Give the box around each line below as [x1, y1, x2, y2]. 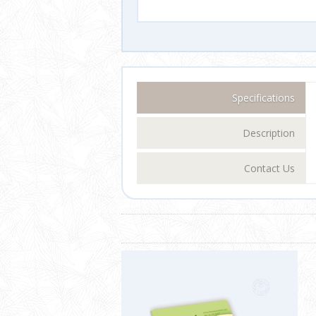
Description [243, 126, 295, 140]
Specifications [232, 91, 295, 105]
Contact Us [244, 162, 295, 176]
